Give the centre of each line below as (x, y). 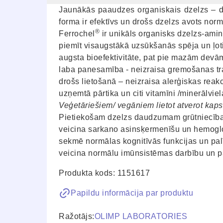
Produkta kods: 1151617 (104, 173)
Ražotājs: (77, 216)
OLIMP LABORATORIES (141, 216)
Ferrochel (77, 33)
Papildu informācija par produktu (132, 193)
